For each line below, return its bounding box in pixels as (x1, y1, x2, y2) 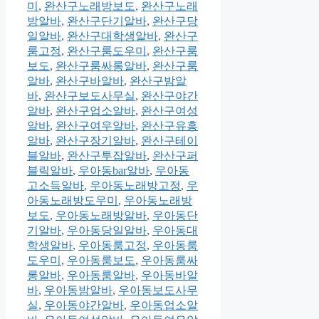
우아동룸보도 (67, 254, 135, 267)
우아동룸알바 (67, 269, 135, 282)
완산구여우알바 (56, 120, 135, 132)
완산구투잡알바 (67, 150, 147, 162)
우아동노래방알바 (56, 209, 147, 222)
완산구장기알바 (56, 135, 135, 147)
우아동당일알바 (67, 224, 147, 237)
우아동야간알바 (44, 299, 124, 312)
